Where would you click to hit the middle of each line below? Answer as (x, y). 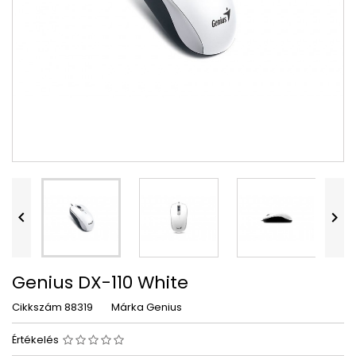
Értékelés (37, 340)
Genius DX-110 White (100, 282)
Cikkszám (37, 307)
